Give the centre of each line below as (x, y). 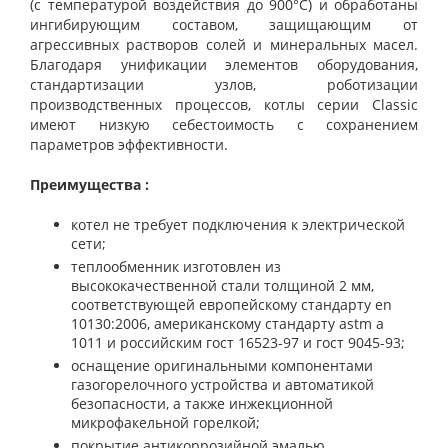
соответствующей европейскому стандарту (223, 304)
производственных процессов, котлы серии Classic (224, 104)
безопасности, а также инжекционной (202, 403)
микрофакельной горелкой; (165, 422)
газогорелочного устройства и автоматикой (222, 384)
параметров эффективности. (131, 144)
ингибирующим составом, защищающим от (224, 24)
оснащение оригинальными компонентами (222, 365)
